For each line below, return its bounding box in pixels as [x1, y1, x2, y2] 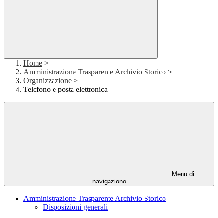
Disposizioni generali [43, 203, 108, 212]
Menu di [170, 170, 194, 178]
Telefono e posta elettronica [23, 85, 108, 94]
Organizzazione [23, 76, 72, 85]
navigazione [92, 178, 126, 185]
